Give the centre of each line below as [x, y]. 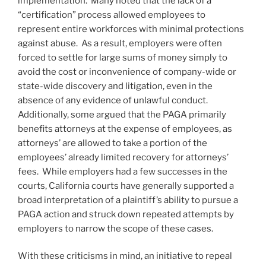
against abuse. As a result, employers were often [120, 43]
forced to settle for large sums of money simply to [123, 57]
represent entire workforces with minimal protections [131, 29]
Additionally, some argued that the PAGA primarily [122, 114]
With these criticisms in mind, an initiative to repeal [125, 256]
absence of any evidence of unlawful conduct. [114, 100]
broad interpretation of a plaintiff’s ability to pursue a [128, 200]
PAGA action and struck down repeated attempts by [126, 214]
